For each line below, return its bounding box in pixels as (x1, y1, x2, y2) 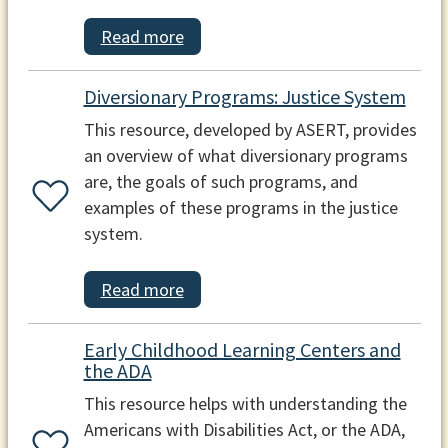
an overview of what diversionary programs (83, 144, 408, 168)
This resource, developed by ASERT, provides (83, 118, 417, 142)
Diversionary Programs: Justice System (83, 84, 406, 110)
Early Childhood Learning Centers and (83, 336, 401, 362)
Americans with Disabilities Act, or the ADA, (83, 417, 405, 441)
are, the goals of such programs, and (83, 170, 358, 194)
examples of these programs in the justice (83, 196, 398, 220)
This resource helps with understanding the (83, 391, 407, 415)
